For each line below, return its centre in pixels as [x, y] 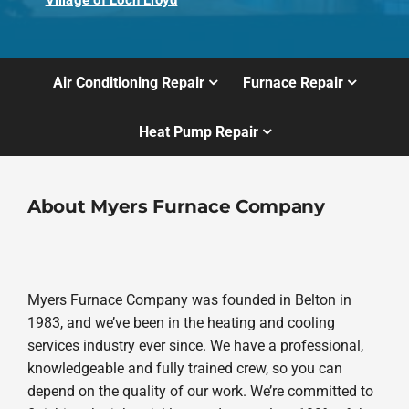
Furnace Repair [294, 83]
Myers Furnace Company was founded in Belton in [189, 299]
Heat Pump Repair [198, 131]
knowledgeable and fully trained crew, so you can [184, 368]
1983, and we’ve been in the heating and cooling [181, 322]
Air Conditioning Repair [128, 83]
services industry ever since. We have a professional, [195, 345]
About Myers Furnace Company [176, 206]
